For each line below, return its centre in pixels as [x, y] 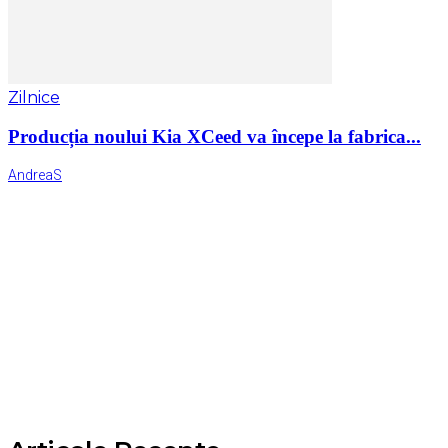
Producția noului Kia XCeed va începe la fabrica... [214, 136]
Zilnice [34, 97]
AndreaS [35, 175]
